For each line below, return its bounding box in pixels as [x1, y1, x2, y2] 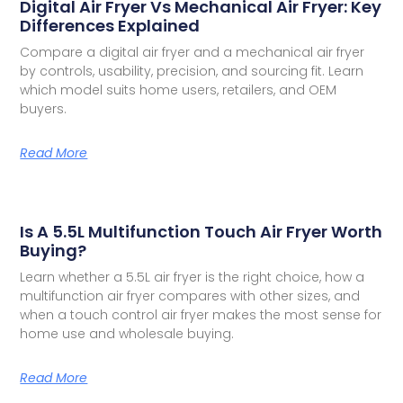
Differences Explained [20, 13, 201, 37]
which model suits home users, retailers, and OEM [20, 80, 337, 99]
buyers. [20, 99, 67, 118]
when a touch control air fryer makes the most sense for [20, 305, 382, 324]
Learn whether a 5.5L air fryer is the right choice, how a [20, 267, 365, 286]
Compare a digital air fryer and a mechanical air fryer [20, 42, 365, 61]
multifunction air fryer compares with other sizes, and [20, 286, 361, 305]
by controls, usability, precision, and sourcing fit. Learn [20, 61, 364, 80]
